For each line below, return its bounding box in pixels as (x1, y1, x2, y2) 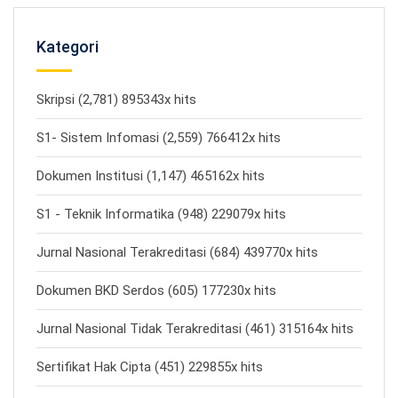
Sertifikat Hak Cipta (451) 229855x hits (36, 358, 263, 375)
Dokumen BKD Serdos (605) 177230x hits (36, 282, 276, 298)
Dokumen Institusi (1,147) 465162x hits (36, 167, 265, 184)
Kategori (36, 36, 99, 56)
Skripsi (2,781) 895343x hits (36, 91, 196, 107)
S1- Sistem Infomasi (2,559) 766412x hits (36, 129, 281, 146)
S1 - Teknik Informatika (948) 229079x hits (36, 205, 286, 222)
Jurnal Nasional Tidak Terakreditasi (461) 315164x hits (36, 320, 354, 337)
